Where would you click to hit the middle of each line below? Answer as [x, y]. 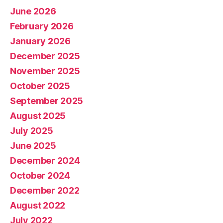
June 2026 [33, 11]
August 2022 [38, 206]
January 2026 [40, 41]
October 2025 [40, 86]
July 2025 [32, 131]
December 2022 [45, 191]
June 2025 [33, 146]
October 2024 [40, 176]
